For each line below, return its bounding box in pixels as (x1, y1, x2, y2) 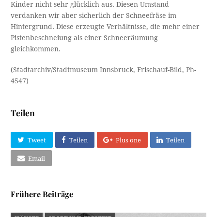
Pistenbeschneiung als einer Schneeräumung (11, 34, 158, 42)
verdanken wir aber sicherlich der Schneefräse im (11, 12, 177, 19)
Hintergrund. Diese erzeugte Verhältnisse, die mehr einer (11, 23, 200, 31)
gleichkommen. (11, 45, 61, 53)
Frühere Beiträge (11, 189, 74, 200)
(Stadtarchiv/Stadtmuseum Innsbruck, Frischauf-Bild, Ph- (11, 66, 197, 74)
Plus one (116, 136, 141, 144)
